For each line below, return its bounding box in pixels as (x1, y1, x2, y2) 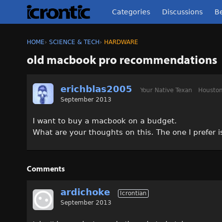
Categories (112, 8, 150, 16)
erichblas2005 (60, 84, 132, 94)
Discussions (162, 8, 203, 16)
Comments (27, 164, 65, 173)
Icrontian (120, 190, 147, 197)
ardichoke (60, 187, 110, 197)
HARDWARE (104, 39, 138, 46)
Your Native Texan (140, 87, 192, 94)
